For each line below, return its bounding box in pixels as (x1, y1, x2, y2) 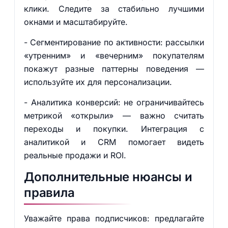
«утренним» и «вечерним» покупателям (23, 50, 205, 61)
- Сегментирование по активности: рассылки (23, 37, 205, 47)
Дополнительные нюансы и (23, 169, 192, 184)
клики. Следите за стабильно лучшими (23, 4, 205, 14)
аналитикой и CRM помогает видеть (23, 137, 205, 147)
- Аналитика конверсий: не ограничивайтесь (23, 97, 205, 107)
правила (23, 185, 75, 200)
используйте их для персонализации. (23, 77, 172, 87)
